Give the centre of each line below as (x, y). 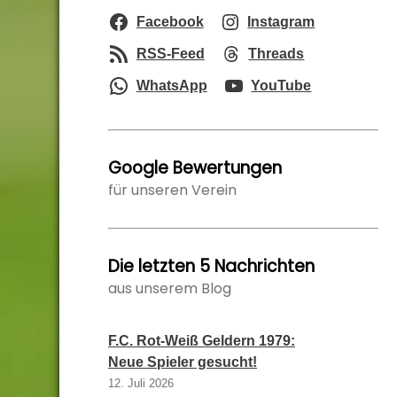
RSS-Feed (170, 54)
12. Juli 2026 (141, 383)
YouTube (281, 86)
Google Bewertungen (195, 168)
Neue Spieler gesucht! (183, 362)
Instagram (281, 22)
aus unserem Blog (170, 288)
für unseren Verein (172, 190)
